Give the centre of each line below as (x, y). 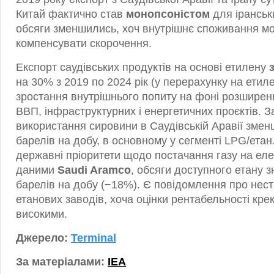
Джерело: (43, 238)
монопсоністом (168, 14)
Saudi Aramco (94, 170)
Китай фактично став (71, 14)
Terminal (94, 238)
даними (37, 170)
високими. (42, 214)
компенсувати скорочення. (84, 43)
